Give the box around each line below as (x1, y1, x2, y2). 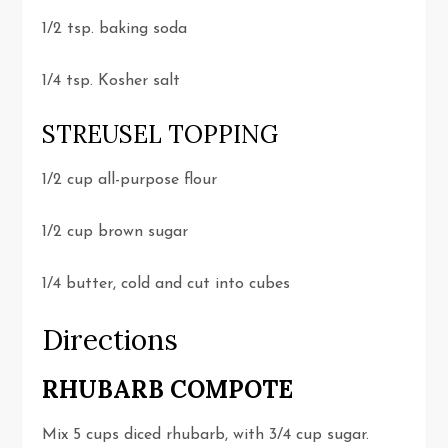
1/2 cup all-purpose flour (42, 172, 218, 189)
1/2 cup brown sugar (42, 224, 189, 241)
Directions (42, 322, 179, 359)
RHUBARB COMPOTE (42, 374, 294, 406)
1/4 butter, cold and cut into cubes (42, 276, 291, 293)
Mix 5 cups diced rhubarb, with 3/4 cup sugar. (42, 427, 370, 444)
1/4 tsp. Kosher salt (42, 73, 181, 90)
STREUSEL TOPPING (42, 119, 279, 151)
